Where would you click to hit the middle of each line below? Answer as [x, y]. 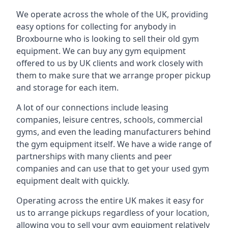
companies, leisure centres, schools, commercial [109, 120]
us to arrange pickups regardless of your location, [113, 213]
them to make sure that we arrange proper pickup [113, 75]
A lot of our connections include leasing [92, 107]
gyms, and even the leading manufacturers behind [113, 132]
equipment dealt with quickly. [73, 181]
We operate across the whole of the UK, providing [112, 14]
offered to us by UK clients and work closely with [110, 63]
